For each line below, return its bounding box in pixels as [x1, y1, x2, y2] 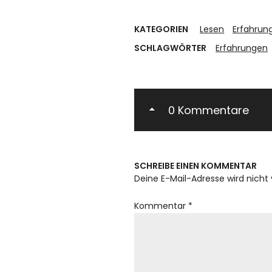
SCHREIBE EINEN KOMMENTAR [134, 160, 257, 172]
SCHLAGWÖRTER [134, 42, 207, 55]
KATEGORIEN [134, 23, 189, 36]
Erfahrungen [216, 42, 268, 55]
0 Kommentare [168, 103, 250, 118]
